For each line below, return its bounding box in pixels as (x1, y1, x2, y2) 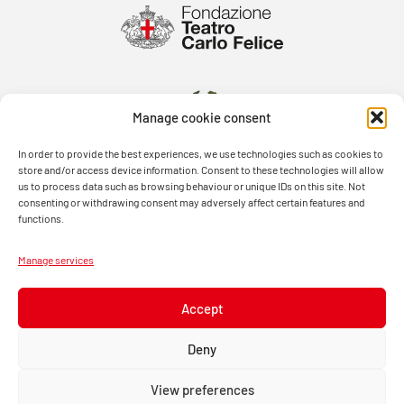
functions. (18, 211, 64, 225)
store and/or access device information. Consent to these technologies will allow (18, 162, 384, 176)
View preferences (150, 381, 254, 398)
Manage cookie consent (133, 108, 271, 125)
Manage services (18, 253, 94, 266)
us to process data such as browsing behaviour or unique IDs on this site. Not (18, 179, 365, 192)
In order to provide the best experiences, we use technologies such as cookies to (18, 146, 383, 160)
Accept (180, 299, 224, 317)
